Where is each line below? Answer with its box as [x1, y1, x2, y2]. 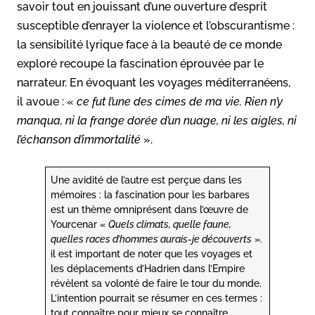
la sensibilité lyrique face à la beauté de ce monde [17, 37, 282, 51]
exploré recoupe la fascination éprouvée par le [17, 56, 264, 70]
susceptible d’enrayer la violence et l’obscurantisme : [17, 18, 295, 32]
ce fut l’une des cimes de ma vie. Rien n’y [74, 94, 283, 108]
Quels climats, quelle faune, [108, 217, 232, 230]
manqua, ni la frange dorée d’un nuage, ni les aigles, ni [17, 113, 297, 127]
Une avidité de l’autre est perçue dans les [51, 173, 243, 186]
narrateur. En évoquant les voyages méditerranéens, [17, 75, 290, 89]
